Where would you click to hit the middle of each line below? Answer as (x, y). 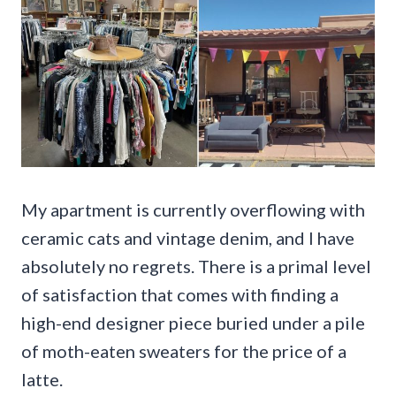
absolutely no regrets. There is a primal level (196, 266)
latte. (42, 379)
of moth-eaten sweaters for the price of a (184, 350)
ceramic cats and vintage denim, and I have (188, 237)
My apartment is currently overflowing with (193, 209)
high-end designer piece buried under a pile (193, 322)
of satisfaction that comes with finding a (180, 294)
